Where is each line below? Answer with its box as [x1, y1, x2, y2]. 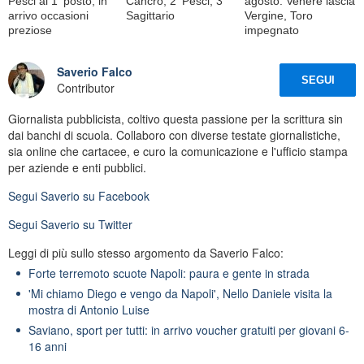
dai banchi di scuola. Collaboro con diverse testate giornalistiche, [8, 126, 340, 143]
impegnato [244, 23, 299, 37]
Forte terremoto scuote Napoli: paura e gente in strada [28, 264, 310, 281]
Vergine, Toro [244, 8, 313, 22]
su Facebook [80, 187, 149, 204]
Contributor [57, 80, 115, 97]
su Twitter [80, 215, 132, 232]
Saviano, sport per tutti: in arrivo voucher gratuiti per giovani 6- [28, 321, 349, 338]
